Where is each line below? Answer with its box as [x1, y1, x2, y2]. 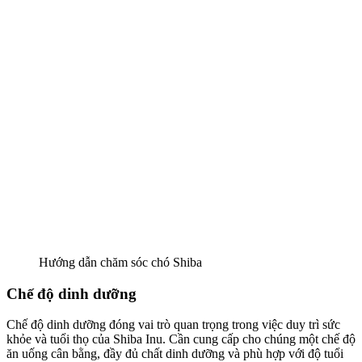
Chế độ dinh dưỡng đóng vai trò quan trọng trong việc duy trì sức [6, 318, 340, 332]
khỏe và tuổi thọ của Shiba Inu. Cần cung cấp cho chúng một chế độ [6, 332, 356, 347]
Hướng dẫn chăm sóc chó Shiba [39, 255, 202, 269]
